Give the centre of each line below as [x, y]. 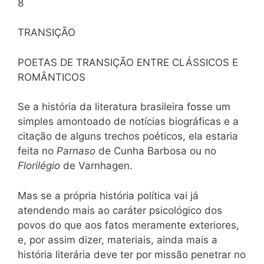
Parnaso [77, 151]
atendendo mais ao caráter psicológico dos [120, 210]
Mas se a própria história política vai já [108, 195]
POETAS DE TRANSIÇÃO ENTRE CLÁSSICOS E [128, 62]
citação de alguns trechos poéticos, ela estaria [128, 136]
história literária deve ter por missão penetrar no [132, 254]
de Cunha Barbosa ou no [157, 151]
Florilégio [40, 166]
